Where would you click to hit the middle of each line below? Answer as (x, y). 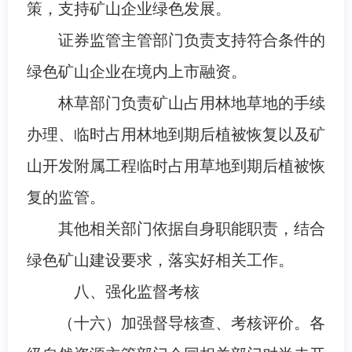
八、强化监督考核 (128, 291)
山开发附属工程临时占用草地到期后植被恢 (176, 165)
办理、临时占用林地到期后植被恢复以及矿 (176, 134)
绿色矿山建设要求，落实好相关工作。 (160, 260)
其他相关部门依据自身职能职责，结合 (191, 228)
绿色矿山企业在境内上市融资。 (136, 71)
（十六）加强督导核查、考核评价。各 (191, 323)
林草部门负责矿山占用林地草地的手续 (191, 103)
